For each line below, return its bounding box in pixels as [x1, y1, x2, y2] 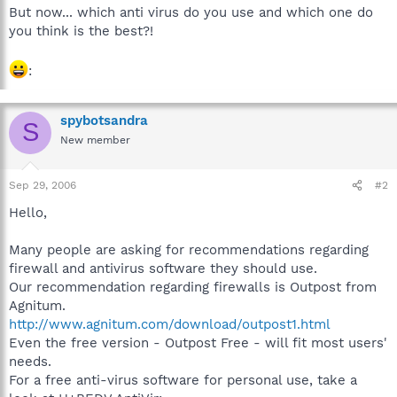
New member [60, 133, 130, 146]
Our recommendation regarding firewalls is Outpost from [9, 279, 377, 295]
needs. [9, 354, 51, 370]
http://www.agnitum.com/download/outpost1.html [9, 316, 331, 332]
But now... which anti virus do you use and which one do [9, 4, 373, 20]
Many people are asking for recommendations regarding [9, 242, 369, 258]
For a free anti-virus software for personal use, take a [9, 372, 357, 388]
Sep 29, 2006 [9, 179, 76, 191]
